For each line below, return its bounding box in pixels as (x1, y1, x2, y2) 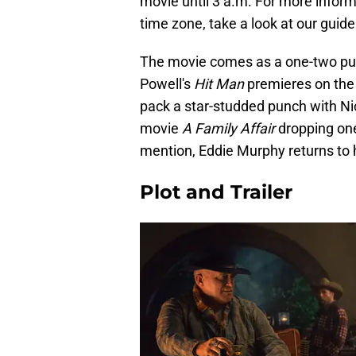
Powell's (140, 75, 194, 92)
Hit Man (194, 75, 244, 92)
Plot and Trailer (140, 180, 292, 203)
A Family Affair (182, 119, 278, 137)
